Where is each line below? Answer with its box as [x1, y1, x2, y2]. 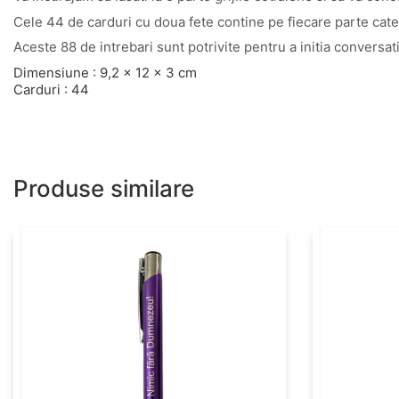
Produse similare [13, 174, 194, 202]
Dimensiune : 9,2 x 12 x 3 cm [13, 63, 197, 81]
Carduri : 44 [13, 80, 89, 98]
